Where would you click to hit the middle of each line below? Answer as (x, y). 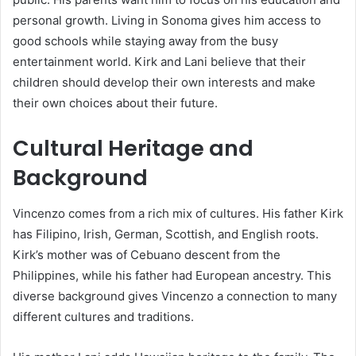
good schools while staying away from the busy (145, 41)
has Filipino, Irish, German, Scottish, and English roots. (166, 234)
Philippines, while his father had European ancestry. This (172, 275)
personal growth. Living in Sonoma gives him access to (167, 21)
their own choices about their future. (115, 103)
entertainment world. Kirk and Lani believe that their (159, 62)
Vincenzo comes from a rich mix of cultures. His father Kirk (178, 213)
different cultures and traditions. (103, 316)
